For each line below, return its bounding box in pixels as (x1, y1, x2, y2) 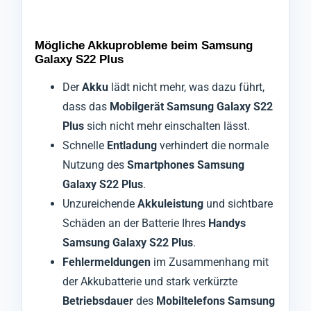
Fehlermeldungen (62, 255, 151, 269)
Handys (208, 216, 246, 230)
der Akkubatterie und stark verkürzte (62, 274, 237, 288)
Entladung (107, 138, 157, 152)
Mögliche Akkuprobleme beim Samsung (35, 38, 253, 52)
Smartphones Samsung (127, 158, 244, 171)
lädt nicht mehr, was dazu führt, (108, 80, 264, 94)
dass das (62, 99, 110, 113)
